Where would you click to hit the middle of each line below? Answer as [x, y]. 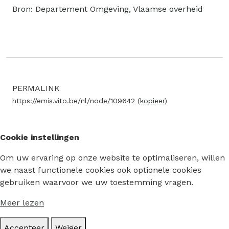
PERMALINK [36, 88]
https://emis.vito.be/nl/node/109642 [75, 101]
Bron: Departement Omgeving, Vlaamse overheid [108, 9]
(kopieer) [152, 101]
